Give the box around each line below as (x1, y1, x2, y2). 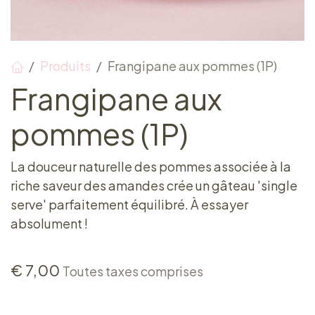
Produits (40, 58, 91, 74)
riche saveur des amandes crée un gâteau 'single (11, 177, 297, 193)
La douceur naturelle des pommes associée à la (11, 158, 291, 174)
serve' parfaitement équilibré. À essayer (11, 196, 248, 212)
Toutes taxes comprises (63, 263, 203, 279)
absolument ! (11, 215, 88, 231)
